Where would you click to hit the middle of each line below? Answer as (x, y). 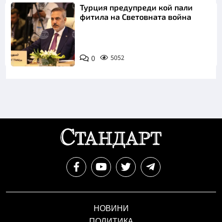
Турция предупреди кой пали (137, 7)
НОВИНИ (111, 209)
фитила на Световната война (136, 17)
